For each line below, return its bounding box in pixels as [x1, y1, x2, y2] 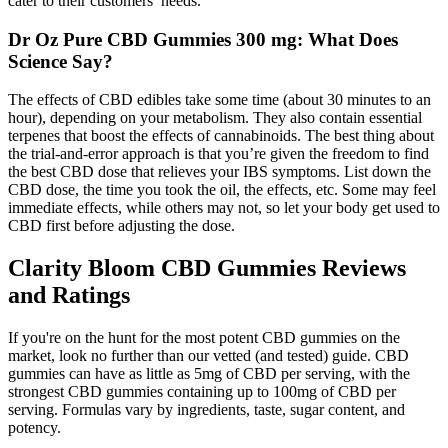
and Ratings [8, 282, 130, 309]
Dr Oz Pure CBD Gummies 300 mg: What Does [8, 28, 398, 50]
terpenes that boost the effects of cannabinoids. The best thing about [8, 127, 434, 145]
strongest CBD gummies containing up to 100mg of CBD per [8, 383, 396, 401]
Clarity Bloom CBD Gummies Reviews [8, 255, 406, 282]
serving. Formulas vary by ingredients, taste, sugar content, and [8, 401, 405, 419]
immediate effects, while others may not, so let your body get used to [8, 199, 440, 217]
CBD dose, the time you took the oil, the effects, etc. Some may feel [8, 181, 436, 199]
